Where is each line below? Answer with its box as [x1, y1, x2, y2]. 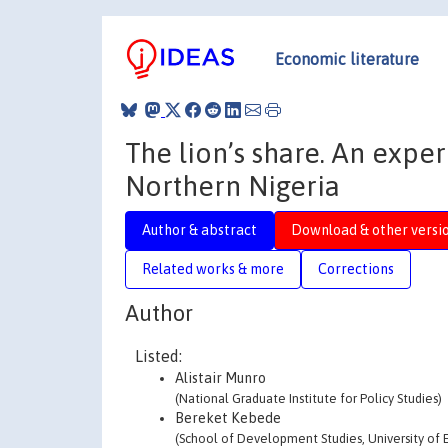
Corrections [318, 260, 394, 277]
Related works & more [142, 260, 284, 277]
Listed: [135, 347, 182, 365]
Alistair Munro [175, 370, 266, 386]
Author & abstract [142, 221, 257, 238]
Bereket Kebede [175, 410, 281, 426]
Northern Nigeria [125, 169, 340, 202]
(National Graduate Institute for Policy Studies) [175, 391, 442, 406]
